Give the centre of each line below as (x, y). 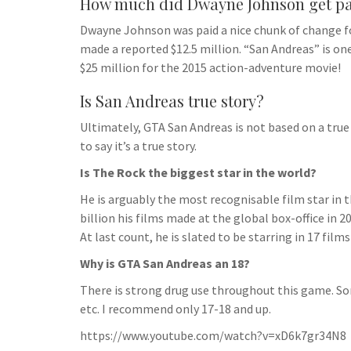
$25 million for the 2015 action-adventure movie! (210, 67)
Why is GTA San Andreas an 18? (165, 263)
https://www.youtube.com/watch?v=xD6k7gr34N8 (213, 335)
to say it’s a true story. (138, 146)
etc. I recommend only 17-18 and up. (175, 309)
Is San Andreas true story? (172, 101)
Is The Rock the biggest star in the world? (198, 172)
